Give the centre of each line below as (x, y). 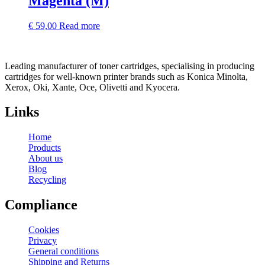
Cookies (44, 230)
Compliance (41, 205)
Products (45, 148)
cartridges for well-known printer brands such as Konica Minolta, (126, 76)
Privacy (43, 241)
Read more (80, 25)
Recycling (47, 180)
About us (46, 159)
